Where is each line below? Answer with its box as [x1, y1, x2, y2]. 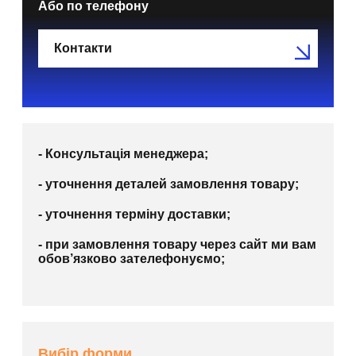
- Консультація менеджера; [38, 147, 208, 161]
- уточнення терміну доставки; [38, 207, 230, 222]
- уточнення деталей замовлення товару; [38, 177, 299, 192]
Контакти [54, 41, 112, 56]
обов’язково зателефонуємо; [38, 252, 225, 266]
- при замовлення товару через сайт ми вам [38, 238, 316, 252]
